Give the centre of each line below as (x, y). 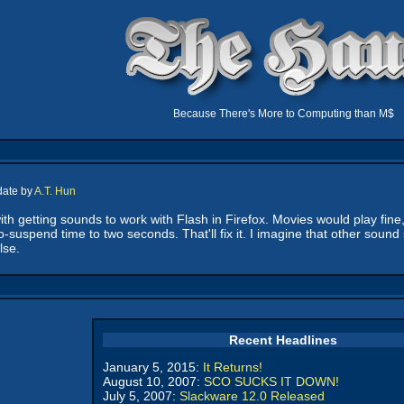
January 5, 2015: (153, 367)
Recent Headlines (283, 340)
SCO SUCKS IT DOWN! (271, 381)
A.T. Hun (55, 191)
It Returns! (233, 367)
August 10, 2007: (153, 381)
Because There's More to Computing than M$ (283, 114)
